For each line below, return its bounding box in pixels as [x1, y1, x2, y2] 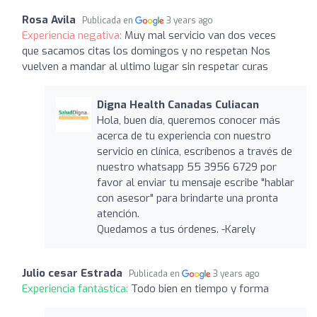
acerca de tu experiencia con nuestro [96, 128, 271, 143]
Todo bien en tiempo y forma [131, 281, 269, 296]
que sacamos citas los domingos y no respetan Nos [22, 43, 270, 58]
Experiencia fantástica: [22, 281, 131, 296]
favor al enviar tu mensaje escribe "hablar [96, 175, 294, 190]
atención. [96, 206, 139, 221]
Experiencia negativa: [22, 28, 125, 42]
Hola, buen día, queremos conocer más [96, 113, 280, 127]
